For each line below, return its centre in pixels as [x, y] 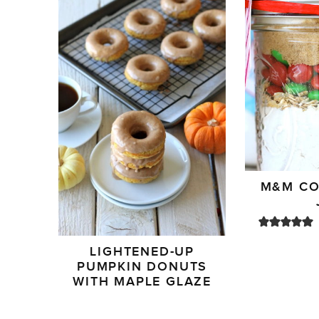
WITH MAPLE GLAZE [142, 282]
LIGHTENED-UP [142, 252]
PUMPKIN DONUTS [142, 267]
